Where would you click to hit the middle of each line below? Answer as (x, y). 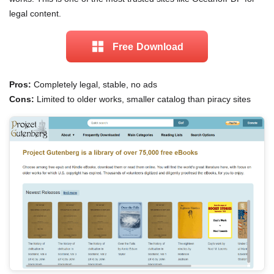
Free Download (148, 47)
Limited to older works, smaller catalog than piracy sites (143, 99)
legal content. (35, 13)
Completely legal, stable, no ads (94, 84)
